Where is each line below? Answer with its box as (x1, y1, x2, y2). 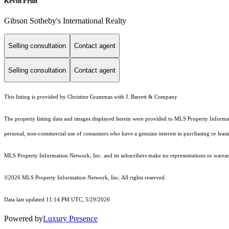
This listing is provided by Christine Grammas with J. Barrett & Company (4, 94, 177, 100)
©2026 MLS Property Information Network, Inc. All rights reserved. (4, 175, 166, 181)
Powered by (4, 214, 43, 223)
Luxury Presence (43, 214, 98, 223)
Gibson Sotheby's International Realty (4, 16, 126, 25)
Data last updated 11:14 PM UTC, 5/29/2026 (4, 197, 110, 203)
